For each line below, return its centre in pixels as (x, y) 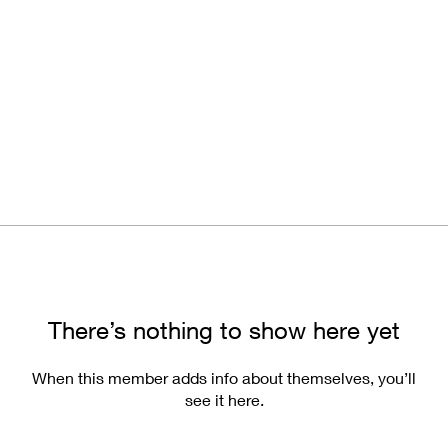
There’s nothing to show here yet (224, 330)
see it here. (224, 399)
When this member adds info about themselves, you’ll (224, 377)
